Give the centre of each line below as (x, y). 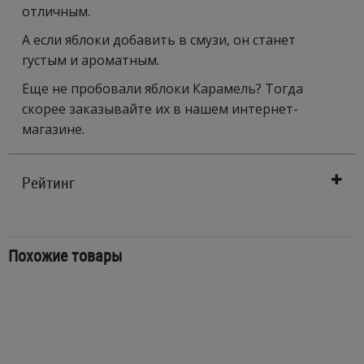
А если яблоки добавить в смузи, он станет (159, 40)
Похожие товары (65, 256)
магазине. (55, 129)
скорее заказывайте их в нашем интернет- (160, 109)
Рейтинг (48, 183)
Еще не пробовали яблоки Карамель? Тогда (162, 89)
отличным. (56, 11)
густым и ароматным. (91, 60)
